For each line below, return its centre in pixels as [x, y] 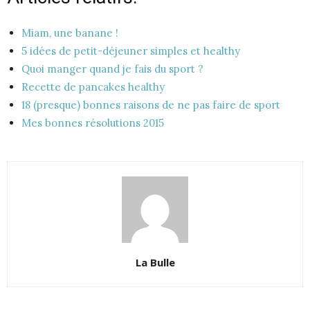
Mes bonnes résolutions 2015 [93, 122]
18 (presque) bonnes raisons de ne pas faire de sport [151, 104]
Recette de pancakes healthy [93, 86]
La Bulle [155, 262]
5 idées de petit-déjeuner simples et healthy [131, 51]
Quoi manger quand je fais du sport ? [112, 69]
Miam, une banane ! [70, 33]
